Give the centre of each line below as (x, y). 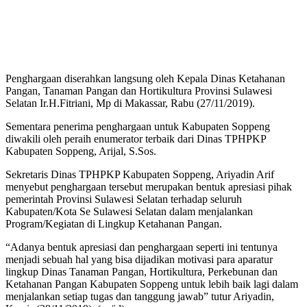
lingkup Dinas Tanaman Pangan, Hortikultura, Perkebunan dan (142, 272)
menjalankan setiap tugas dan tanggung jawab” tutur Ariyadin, (140, 297)
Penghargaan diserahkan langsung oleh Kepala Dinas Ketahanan (145, 79)
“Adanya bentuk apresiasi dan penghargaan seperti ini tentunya (142, 247)
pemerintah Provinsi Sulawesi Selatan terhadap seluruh (124, 199)
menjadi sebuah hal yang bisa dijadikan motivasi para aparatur (139, 260)
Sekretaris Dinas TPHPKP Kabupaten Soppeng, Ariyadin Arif (140, 175)
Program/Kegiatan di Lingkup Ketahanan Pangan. (114, 224)
